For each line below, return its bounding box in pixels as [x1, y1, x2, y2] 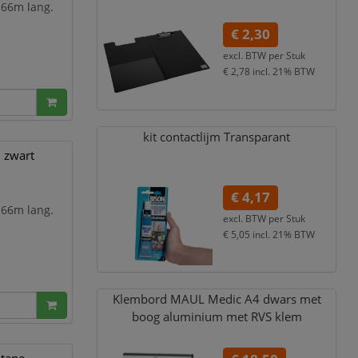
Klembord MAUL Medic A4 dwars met [112, 291, 321, 308]
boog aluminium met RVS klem [131, 308, 302, 326]
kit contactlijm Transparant [143, 128, 291, 145]
